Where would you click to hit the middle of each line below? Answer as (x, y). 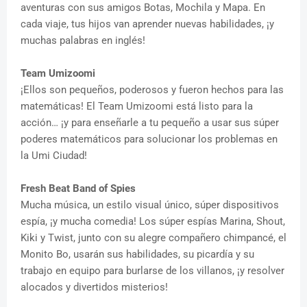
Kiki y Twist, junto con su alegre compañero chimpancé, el (153, 237)
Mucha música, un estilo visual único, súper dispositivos (150, 205)
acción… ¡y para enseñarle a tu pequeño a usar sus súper (150, 122)
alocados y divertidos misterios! (94, 287)
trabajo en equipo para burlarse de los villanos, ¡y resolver (152, 270)
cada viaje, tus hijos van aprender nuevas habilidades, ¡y (147, 24)
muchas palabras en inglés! (83, 40)
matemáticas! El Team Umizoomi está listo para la (137, 106)
